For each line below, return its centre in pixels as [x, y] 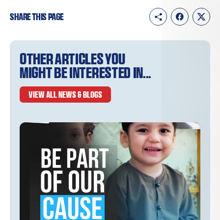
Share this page [37, 16]
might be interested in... [85, 72]
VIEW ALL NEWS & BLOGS [65, 94]
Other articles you [72, 59]
